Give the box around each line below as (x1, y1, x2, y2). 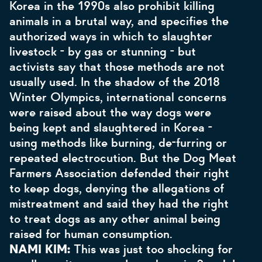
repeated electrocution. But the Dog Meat (9, 150, 236, 166)
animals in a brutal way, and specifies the (9, 13, 229, 29)
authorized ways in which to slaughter (9, 29, 212, 44)
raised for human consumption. (9, 226, 173, 242)
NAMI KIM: (9, 242, 74, 257)
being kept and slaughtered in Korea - (9, 120, 212, 135)
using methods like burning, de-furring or (9, 135, 227, 150)
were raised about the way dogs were (9, 105, 211, 120)
